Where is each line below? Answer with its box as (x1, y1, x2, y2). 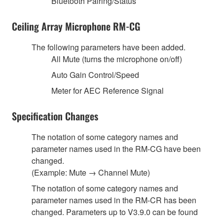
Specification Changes (12, 108, 98, 123)
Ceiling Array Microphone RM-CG (12, 18, 140, 34)
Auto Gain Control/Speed (51, 69, 139, 80)
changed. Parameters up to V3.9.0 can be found (32, 206, 198, 218)
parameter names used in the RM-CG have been (32, 143, 201, 154)
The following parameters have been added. (32, 41, 185, 53)
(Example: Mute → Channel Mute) (32, 166, 150, 178)
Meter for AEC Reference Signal (51, 84, 164, 96)
